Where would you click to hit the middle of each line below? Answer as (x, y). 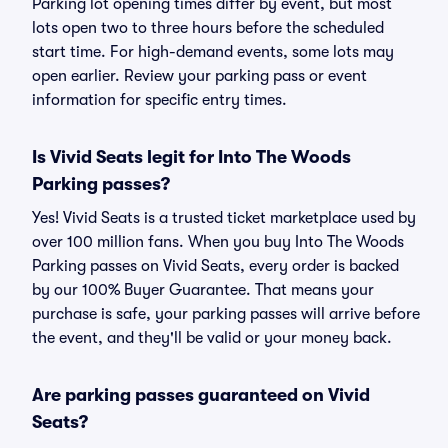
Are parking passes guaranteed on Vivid (201, 395)
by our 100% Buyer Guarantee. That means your (203, 290)
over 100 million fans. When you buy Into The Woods (218, 242)
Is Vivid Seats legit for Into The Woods (191, 157)
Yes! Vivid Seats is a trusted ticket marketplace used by (224, 218)
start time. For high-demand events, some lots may (213, 52)
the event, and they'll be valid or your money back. (212, 338)
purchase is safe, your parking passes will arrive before (226, 314)
